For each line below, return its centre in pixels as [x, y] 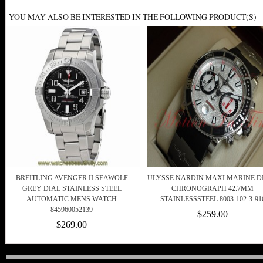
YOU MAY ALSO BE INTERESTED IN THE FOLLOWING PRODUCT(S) [133, 17]
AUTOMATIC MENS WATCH [72, 199]
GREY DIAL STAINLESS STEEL [72, 189]
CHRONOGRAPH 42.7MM [213, 189]
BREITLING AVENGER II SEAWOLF [72, 178]
